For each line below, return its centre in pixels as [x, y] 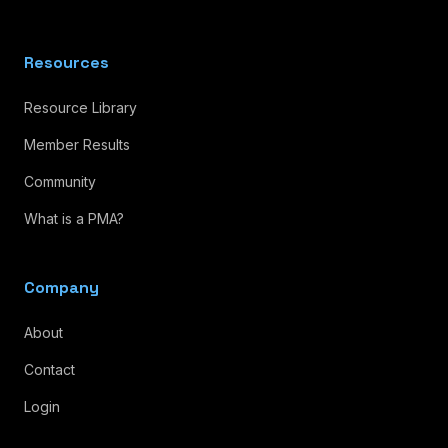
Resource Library [80, 107]
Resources [66, 62]
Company [61, 287]
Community [60, 181]
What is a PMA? [74, 218]
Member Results [77, 144]
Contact [49, 369]
